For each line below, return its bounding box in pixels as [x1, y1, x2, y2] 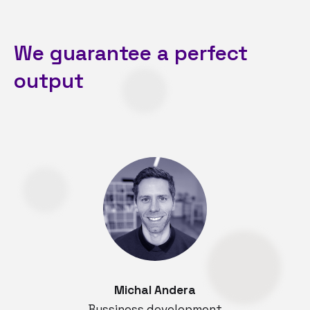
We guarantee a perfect [14, 39, 248, 66]
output [14, 66, 84, 94]
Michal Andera [114, 282, 196, 298]
